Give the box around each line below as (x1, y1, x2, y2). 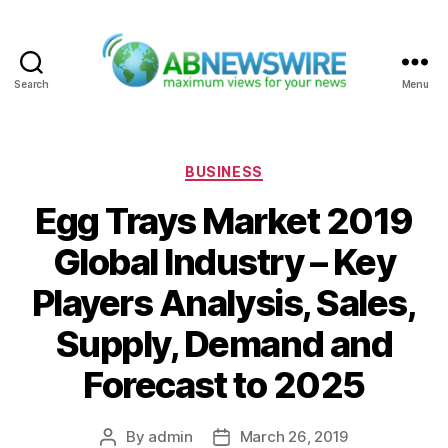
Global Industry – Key (52, 240, 396, 285)
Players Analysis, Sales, (31, 281, 417, 326)
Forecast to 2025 (83, 363, 365, 408)
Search (14, 77, 49, 90)
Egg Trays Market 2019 (35, 199, 413, 244)
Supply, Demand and (55, 322, 393, 367)
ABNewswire (222, 90, 329, 112)
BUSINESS (185, 162, 263, 180)
